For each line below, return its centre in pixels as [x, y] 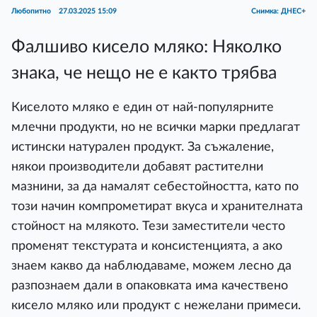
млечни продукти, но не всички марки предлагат [156, 127]
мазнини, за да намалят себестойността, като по [155, 186]
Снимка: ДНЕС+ [278, 11]
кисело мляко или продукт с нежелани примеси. [156, 305]
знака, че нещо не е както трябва [144, 73]
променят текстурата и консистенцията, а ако [147, 246]
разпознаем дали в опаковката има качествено [150, 286]
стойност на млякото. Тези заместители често [148, 226]
